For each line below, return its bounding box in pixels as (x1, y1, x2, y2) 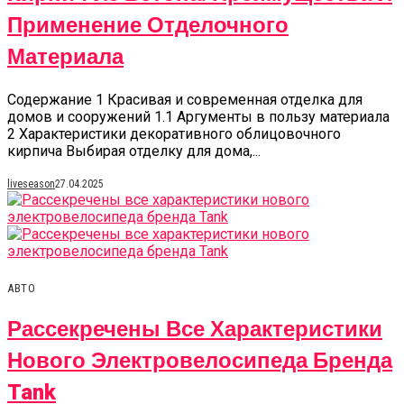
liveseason (7, 177, 55, 190)
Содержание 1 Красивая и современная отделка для (7, 90, 363, 108)
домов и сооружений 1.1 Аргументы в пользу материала (7, 107, 390, 125)
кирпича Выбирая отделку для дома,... (7, 142, 261, 160)
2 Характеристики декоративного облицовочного (7, 124, 341, 142)
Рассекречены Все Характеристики (7, 314, 382, 346)
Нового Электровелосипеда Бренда (7, 345, 392, 378)
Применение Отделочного (7, 9, 289, 41)
